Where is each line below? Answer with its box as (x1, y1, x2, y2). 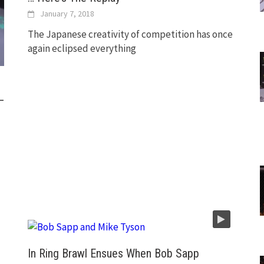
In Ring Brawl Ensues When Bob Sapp (28, 246, 200, 260)
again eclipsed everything (28, 42, 137, 55)
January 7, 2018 (40, 8, 95, 19)
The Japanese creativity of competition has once (28, 28, 233, 41)
